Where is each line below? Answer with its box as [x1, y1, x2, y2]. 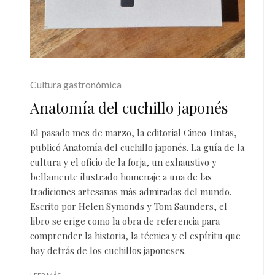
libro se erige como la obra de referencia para [30, 215, 220, 228]
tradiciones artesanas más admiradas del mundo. [30, 185, 231, 198]
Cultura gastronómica [30, 79, 122, 91]
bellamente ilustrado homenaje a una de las [30, 171, 212, 184]
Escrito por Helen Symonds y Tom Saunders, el [30, 200, 227, 213]
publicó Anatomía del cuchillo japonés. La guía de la [30, 141, 244, 154]
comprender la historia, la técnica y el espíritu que [30, 230, 241, 242]
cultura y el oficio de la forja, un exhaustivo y [30, 156, 217, 169]
